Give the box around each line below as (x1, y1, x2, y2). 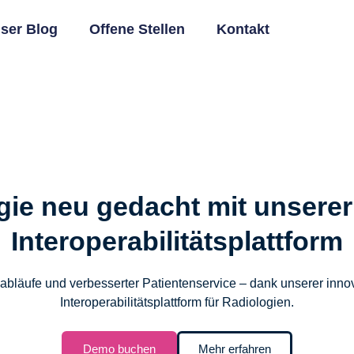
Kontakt (216, 21, 269, 37)
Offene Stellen (88, 21, 185, 37)
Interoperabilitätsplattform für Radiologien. (59, 296, 294, 309)
